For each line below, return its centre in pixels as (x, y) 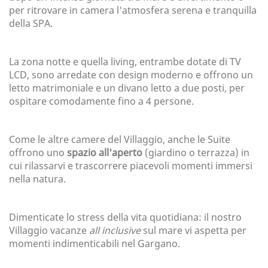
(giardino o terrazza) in (196, 153)
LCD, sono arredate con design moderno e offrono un (131, 75)
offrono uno (38, 153)
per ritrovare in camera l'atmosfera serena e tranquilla (133, 10)
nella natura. (37, 179)
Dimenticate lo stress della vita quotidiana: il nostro (125, 217)
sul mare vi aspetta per (194, 231)
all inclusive (114, 231)
